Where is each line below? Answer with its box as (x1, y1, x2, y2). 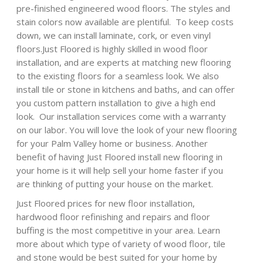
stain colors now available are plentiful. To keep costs (16, 15, 234, 28)
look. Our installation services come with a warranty (16, 110, 227, 122)
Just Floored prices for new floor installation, (16, 197, 195, 209)
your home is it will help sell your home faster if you (16, 164, 224, 176)
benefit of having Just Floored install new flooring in (16, 150, 223, 163)
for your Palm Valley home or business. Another (16, 137, 208, 149)
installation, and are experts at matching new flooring (16, 56, 232, 68)
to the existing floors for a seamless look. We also (16, 69, 220, 82)
